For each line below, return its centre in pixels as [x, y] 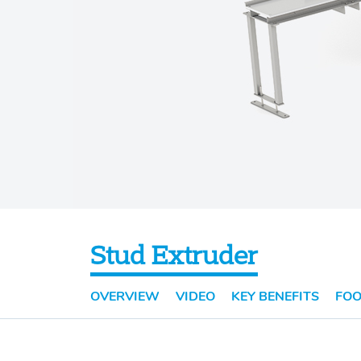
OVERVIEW [125, 297]
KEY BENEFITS [275, 297]
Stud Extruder [174, 255]
